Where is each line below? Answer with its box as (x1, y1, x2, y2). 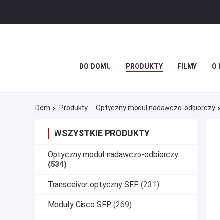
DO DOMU (79, 62, 111, 70)
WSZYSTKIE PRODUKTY (54, 128, 150, 138)
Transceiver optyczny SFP (48, 180, 139, 190)
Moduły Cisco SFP (48, 200, 111, 210)
